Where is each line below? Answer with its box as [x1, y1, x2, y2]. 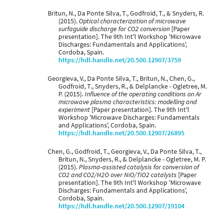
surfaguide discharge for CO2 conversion [58, 25, 170, 34]
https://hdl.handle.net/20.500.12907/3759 [58, 56, 181, 65]
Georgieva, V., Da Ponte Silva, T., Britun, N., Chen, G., [47, 74, 195, 83]
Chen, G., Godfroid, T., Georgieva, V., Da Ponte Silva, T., [47, 147, 201, 156]
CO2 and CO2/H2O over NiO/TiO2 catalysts [58, 171, 177, 180]
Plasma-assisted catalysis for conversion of [79, 163, 199, 172]
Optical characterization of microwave [79, 17, 186, 26]
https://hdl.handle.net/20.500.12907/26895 [58, 129, 184, 138]
